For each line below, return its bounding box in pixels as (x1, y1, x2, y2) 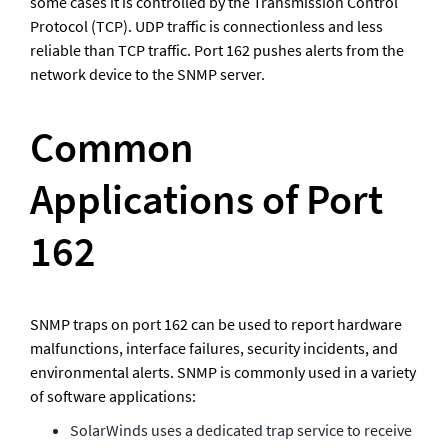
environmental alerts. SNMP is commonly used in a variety (30, 362, 416, 383)
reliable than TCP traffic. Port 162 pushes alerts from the (30, 40, 404, 61)
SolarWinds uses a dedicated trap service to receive (70, 420, 412, 441)
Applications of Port (30, 173, 383, 226)
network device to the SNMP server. (30, 64, 265, 85)
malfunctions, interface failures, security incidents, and (30, 338, 398, 359)
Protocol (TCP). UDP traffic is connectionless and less (30, 16, 383, 37)
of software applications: (30, 386, 196, 407)
